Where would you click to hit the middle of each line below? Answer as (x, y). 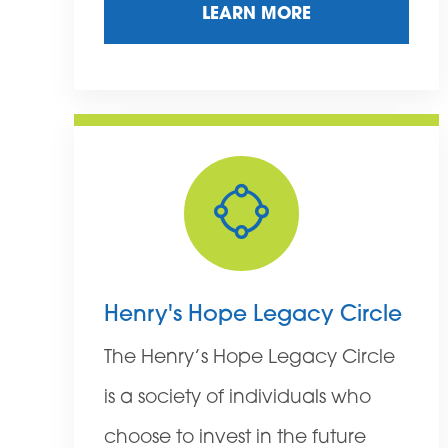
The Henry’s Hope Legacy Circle (249, 359)
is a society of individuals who (237, 399)
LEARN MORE (257, 15)
